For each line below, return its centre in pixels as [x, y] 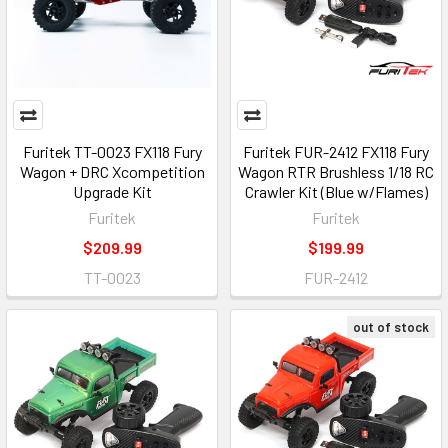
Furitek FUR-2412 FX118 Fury [336, 151]
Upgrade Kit [112, 191]
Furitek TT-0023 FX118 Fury [112, 151]
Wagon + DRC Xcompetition [112, 171]
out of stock [391, 327]
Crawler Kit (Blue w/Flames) [336, 191]
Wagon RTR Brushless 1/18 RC [336, 171]
